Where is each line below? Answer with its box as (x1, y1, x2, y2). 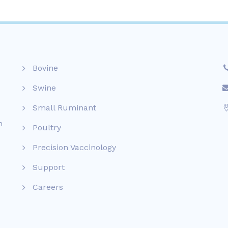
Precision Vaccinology (33, 142, 116, 152)
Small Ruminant (33, 102, 96, 112)
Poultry (33, 122, 61, 132)
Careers (33, 182, 63, 192)
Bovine (33, 63, 58, 73)
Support (33, 162, 65, 172)
